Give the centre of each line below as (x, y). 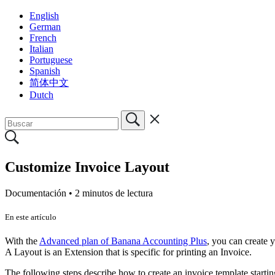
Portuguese (51, 60)
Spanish (45, 71)
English (44, 15)
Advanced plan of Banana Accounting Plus (123, 241)
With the (22, 241)
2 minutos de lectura (114, 193)
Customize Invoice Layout (87, 167)
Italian (41, 48)
